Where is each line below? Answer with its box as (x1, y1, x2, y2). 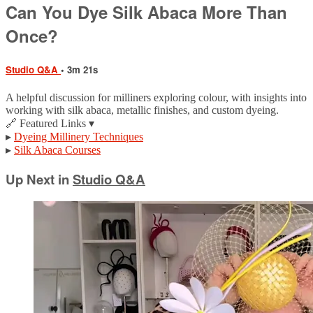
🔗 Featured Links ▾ (6, 117, 94, 129)
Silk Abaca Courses (14, 143, 101, 156)
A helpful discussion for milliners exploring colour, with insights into (6, 91, 307, 103)
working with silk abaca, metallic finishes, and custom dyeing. (6, 103, 279, 116)
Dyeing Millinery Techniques (14, 130, 143, 143)
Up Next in (6, 169, 73, 189)
